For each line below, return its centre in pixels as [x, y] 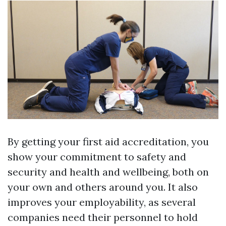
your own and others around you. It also [103, 187]
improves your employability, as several [102, 202]
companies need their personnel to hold [103, 217]
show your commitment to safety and [97, 157]
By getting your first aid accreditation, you [108, 142]
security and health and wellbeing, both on [108, 172]
